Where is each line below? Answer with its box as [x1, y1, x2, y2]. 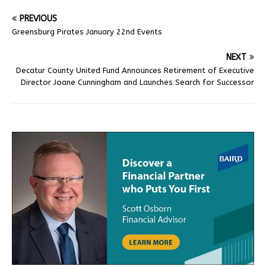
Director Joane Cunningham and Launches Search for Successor [21, 77, 254, 87]
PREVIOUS [20, 13, 57, 24]
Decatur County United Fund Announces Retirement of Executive [16, 65, 254, 75]
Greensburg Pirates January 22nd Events [12, 27, 162, 36]
